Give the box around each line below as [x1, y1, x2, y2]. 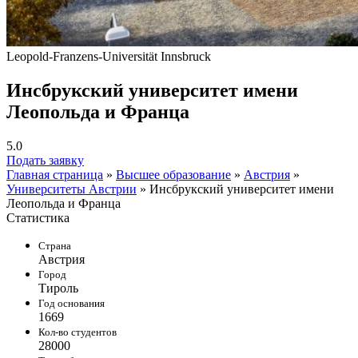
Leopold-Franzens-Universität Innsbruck [6, 50, 211, 63]
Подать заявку [6, 153, 84, 167]
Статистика [6, 210, 70, 225]
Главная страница [6, 167, 103, 181]
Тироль [38, 280, 78, 295]
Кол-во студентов [38, 325, 117, 338]
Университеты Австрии [6, 181, 137, 196]
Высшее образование [116, 167, 231, 181]
